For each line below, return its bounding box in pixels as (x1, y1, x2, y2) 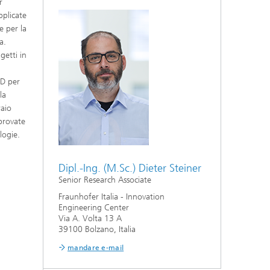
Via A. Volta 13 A (58, 213, 122, 224)
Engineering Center (58, 202, 129, 213)
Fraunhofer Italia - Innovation (58, 192, 165, 202)
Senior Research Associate (58, 175, 151, 185)
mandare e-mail (67, 243, 124, 252)
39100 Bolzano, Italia (58, 224, 136, 234)
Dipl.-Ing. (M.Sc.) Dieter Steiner (58, 162, 201, 175)
